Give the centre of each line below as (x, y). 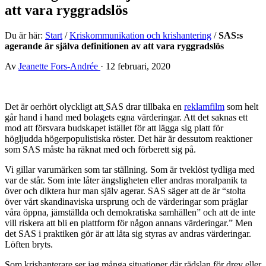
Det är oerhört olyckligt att (54, 106)
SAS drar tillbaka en (145, 106)
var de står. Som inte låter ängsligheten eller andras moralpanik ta (126, 180)
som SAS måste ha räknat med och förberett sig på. (102, 149)
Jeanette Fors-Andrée (59, 66)
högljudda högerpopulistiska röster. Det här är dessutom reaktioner (129, 138)
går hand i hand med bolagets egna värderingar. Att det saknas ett (126, 117)
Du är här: (25, 35)
